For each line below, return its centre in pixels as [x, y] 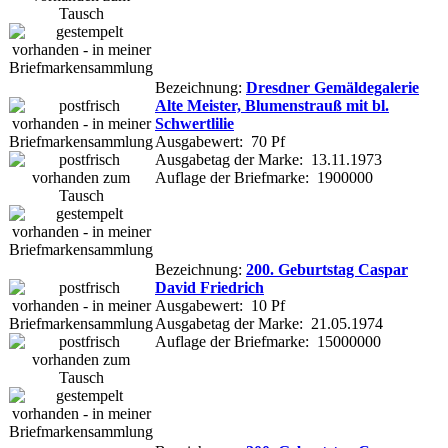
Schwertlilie [194, 123]
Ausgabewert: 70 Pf [220, 141]
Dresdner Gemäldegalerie [332, 87]
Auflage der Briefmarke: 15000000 [268, 341]
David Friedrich [209, 287]
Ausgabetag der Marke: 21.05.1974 [269, 323]
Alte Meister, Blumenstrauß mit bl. [272, 105]
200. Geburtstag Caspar [327, 269]
